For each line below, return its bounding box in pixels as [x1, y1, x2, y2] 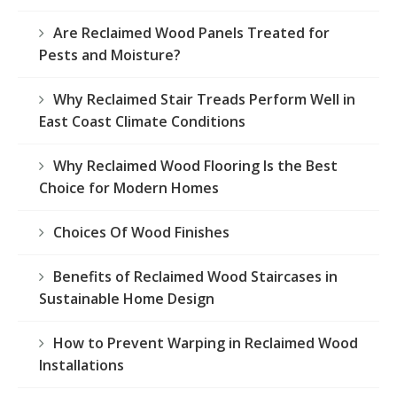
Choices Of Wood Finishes [53, 222, 230, 243]
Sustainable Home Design [39, 289, 214, 309]
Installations [39, 355, 124, 376]
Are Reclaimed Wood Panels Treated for [53, 23, 330, 43]
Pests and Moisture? [39, 45, 181, 66]
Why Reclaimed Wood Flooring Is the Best [53, 156, 338, 176]
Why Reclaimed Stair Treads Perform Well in [53, 90, 355, 110]
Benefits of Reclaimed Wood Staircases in [53, 267, 338, 287]
